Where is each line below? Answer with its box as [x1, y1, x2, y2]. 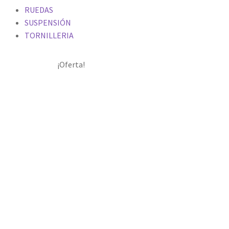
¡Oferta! [57, 59, 85, 70]
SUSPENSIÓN [25, 17, 71, 28]
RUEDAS [25, 4, 53, 15]
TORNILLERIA [25, 30, 74, 40]
